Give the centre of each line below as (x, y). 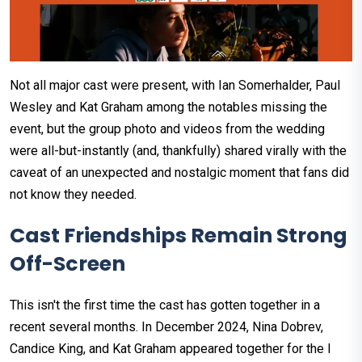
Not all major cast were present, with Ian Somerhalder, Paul (175, 85)
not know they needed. (73, 194)
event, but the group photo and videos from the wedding (167, 128)
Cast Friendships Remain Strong (179, 235)
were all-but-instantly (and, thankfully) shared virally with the (178, 150)
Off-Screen (67, 263)
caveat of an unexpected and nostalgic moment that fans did (179, 172)
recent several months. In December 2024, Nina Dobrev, (166, 326)
